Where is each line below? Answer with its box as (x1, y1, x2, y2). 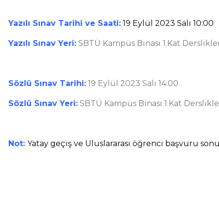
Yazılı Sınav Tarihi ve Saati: (8, 19, 121, 28)
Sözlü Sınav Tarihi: (8, 79, 86, 88)
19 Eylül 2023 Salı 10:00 (121, 19, 214, 28)
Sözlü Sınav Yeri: (8, 99, 78, 108)
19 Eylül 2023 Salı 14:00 (88, 79, 178, 88)
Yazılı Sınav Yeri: (8, 39, 76, 48)
